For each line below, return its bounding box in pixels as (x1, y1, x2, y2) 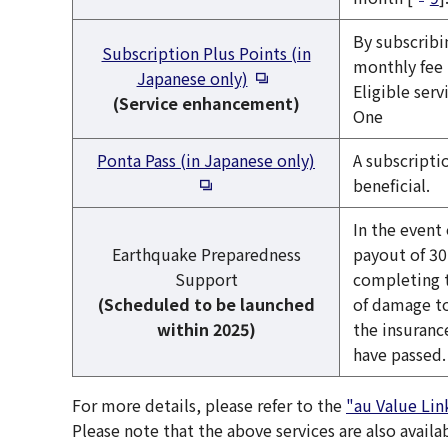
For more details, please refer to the (72, 392, 346, 417)
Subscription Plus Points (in (101, 40, 311, 65)
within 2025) (156, 316, 256, 341)
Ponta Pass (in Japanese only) (97, 147, 315, 172)
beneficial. (352, 172, 430, 197)
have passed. (352, 341, 446, 366)
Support (174, 266, 238, 291)
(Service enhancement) (112, 90, 300, 115)
